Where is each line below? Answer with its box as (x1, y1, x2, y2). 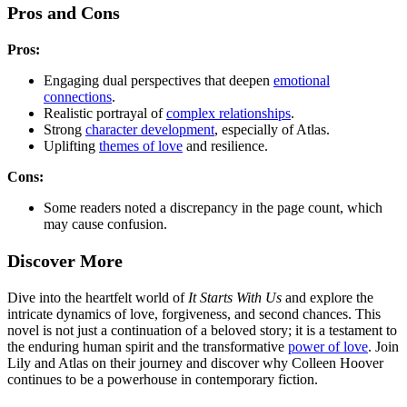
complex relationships (166, 105, 291, 122)
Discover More (7, 251, 123, 272)
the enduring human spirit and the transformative (7, 339, 288, 355)
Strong (44, 122, 85, 138)
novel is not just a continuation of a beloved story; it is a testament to (7, 323, 397, 339)
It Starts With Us (188, 290, 282, 306)
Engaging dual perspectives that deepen (44, 73, 273, 89)
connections (44, 89, 112, 105)
